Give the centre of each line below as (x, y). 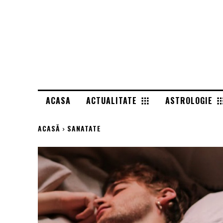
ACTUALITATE (111, 101)
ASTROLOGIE (189, 101)
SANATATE (84, 128)
